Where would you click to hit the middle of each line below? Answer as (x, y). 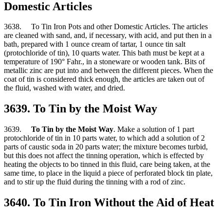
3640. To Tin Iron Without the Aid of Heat (109, 203)
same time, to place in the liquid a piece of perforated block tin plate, (108, 173)
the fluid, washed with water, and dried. (64, 88)
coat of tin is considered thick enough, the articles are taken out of (104, 79)
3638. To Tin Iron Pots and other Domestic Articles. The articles (106, 27)
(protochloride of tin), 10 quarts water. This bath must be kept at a (104, 53)
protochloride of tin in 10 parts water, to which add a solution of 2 (104, 138)
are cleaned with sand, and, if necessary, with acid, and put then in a (108, 36)
